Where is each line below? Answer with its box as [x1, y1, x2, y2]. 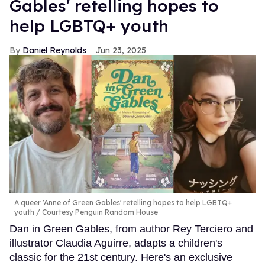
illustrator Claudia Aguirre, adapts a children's [9, 237, 222, 249]
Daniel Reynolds [22, 45, 86, 56]
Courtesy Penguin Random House [40, 207, 158, 216]
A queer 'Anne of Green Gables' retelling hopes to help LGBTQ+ [14, 198, 232, 207]
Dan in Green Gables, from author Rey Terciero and [9, 222, 253, 235]
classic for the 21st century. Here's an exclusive [9, 251, 232, 263]
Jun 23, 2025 [96, 45, 146, 56]
